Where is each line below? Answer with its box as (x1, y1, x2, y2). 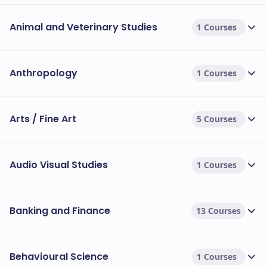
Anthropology (10, 66, 77, 80)
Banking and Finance (10, 204, 110, 218)
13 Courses (196, 205, 241, 216)
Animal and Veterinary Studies (10, 20, 157, 34)
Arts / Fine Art (10, 112, 76, 126)
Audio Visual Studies (10, 158, 108, 172)
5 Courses (197, 113, 237, 125)
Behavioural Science (10, 250, 108, 263)
